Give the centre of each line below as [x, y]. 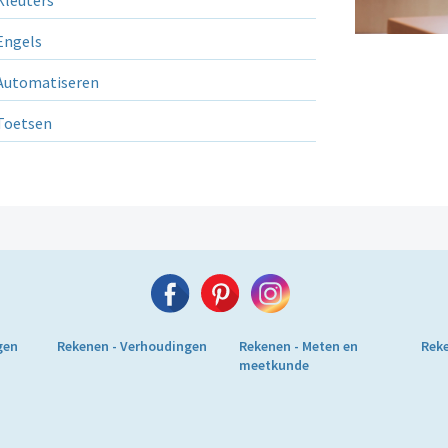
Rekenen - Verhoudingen [132, 346]
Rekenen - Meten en [298, 346]
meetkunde [273, 365]
